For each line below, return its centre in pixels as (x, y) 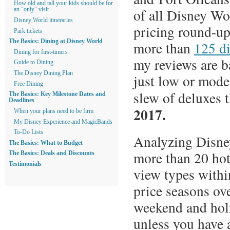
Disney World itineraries (43, 20)
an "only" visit (31, 9)
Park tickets (28, 31)
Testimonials (25, 164)
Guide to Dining (34, 62)
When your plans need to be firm (54, 111)
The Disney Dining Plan (43, 73)
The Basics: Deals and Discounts (52, 153)
